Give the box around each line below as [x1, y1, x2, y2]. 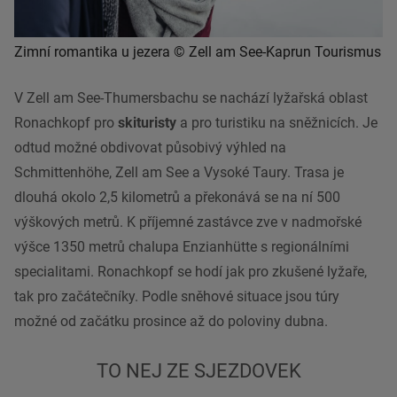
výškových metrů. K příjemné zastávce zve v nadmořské [14, 214, 362, 231]
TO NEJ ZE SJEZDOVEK [96, 360, 301, 383]
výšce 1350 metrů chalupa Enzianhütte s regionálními [14, 238, 349, 256]
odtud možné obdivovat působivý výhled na [14, 139, 286, 157]
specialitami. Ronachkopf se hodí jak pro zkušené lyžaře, [14, 263, 367, 281]
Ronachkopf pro [14, 114, 118, 132]
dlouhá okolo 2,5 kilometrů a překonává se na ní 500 [14, 189, 340, 206]
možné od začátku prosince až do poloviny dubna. [14, 313, 328, 331]
